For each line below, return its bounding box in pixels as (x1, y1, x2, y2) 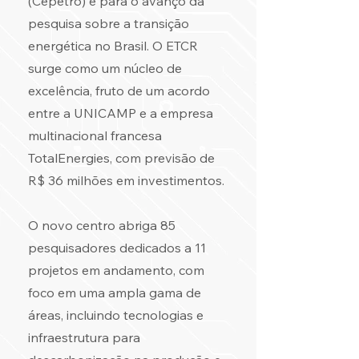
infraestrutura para (28, 329, 140, 345)
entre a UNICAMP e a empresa (28, 105, 213, 121)
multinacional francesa (28, 127, 162, 143)
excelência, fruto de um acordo (28, 83, 210, 99)
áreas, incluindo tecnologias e (28, 307, 204, 323)
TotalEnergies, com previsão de (28, 150, 215, 166)
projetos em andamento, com (28, 262, 204, 278)
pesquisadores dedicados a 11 (28, 240, 206, 256)
